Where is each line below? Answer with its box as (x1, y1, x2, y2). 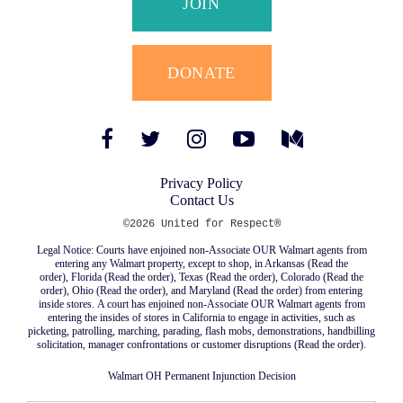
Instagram (200, 139, 243, 152)
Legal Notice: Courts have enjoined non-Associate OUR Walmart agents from (36, 243, 367, 256)
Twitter (153, 139, 184, 152)
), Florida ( (62, 270, 108, 283)
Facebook (113, 139, 156, 152)
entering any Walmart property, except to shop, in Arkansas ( (55, 256, 311, 270)
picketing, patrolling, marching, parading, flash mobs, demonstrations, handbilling (28, 324, 375, 337)
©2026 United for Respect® (122, 217, 281, 230)
